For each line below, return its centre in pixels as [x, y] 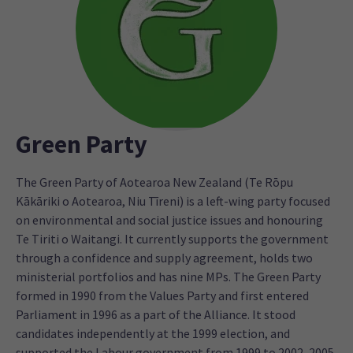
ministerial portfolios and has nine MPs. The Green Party [168, 277]
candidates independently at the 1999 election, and [153, 334]
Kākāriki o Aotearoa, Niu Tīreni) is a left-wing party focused [173, 201]
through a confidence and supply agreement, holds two [164, 258]
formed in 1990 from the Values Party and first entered [162, 296]
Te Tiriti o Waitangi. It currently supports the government [172, 239]
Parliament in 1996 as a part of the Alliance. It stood [156, 315]
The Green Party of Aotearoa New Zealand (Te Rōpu [154, 182]
